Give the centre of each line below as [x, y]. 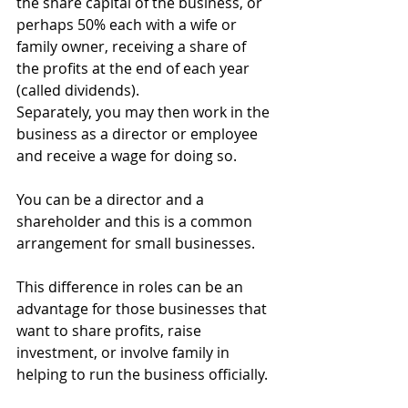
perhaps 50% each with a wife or [128, 25]
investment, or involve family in [125, 352]
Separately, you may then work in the [145, 112]
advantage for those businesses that [143, 309]
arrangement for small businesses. [136, 243]
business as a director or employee [139, 134]
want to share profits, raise [111, 331]
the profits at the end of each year [135, 68]
